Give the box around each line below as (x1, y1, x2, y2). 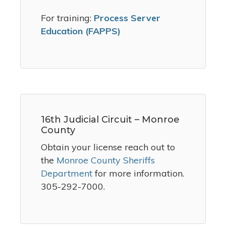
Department (41, 167, 92, 180)
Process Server (94, 12, 160, 24)
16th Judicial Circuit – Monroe (41, 114, 180, 126)
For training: (41, 12, 94, 24)
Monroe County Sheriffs (56, 154, 155, 166)
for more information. (92, 167, 184, 180)
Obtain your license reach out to (41, 141, 175, 153)
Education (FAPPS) (41, 25, 121, 37)
